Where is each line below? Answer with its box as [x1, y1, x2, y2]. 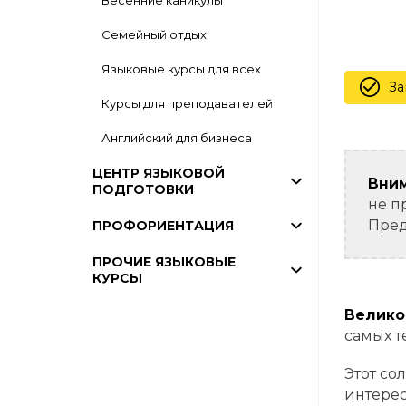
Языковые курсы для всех [101, 62, 261, 76]
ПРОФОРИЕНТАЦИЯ [92, 217, 234, 234]
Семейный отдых [101, 27, 207, 42]
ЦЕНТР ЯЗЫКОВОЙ [92, 165, 225, 181]
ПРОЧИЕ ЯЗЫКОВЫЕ [92, 254, 236, 270]
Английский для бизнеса [101, 130, 252, 145]
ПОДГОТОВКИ [92, 181, 194, 198]
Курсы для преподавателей [101, 96, 273, 111]
